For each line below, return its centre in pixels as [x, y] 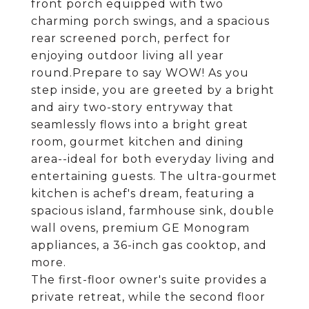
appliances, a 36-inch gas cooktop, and [149, 245]
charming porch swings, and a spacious [150, 21]
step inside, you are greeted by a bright [153, 90]
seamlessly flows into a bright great [140, 124]
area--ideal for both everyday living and [153, 159]
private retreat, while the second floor [148, 297]
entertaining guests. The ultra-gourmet [154, 176]
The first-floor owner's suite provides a [149, 280]
